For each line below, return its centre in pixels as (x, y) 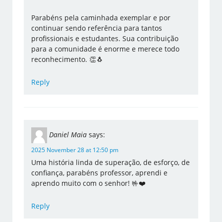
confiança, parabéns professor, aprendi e (100, 173)
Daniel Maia (68, 135)
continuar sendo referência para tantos (97, 28)
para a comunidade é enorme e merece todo (106, 49)
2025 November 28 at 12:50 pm (75, 150)
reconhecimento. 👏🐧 (67, 59)
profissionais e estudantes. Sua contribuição (105, 39)
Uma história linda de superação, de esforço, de (111, 163)
